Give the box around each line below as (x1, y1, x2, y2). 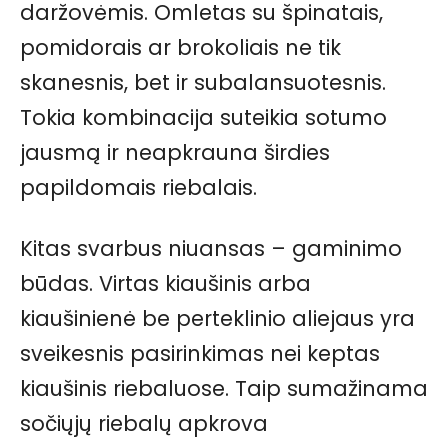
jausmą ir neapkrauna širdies (20, 138, 330, 168)
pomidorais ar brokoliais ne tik (20, 33, 341, 63)
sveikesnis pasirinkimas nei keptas (20, 339, 380, 369)
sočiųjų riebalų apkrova (20, 409, 268, 439)
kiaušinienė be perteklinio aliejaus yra (20, 304, 415, 334)
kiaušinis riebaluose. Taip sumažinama (20, 374, 428, 404)
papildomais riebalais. (20, 173, 257, 203)
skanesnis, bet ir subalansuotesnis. (20, 68, 386, 98)
